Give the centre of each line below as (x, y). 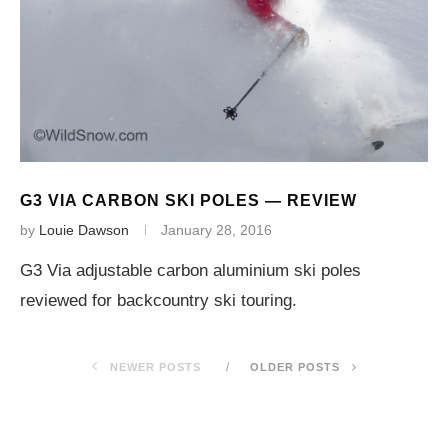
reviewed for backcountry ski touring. (158, 300)
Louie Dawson (84, 230)
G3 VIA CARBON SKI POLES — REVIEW (188, 200)
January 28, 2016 (216, 230)
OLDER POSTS (296, 367)
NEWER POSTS (153, 367)
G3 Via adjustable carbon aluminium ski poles (190, 270)
